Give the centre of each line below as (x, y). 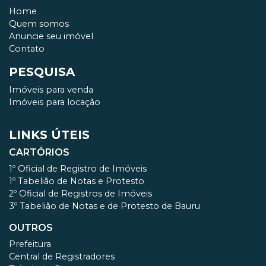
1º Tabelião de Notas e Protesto (77, 181)
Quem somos (39, 24)
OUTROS (31, 228)
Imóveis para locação (55, 102)
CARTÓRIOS (39, 153)
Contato (27, 49)
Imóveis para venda (51, 90)
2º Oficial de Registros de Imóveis (80, 194)
